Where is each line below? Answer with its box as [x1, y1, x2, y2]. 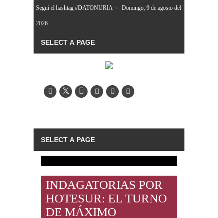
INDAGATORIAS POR [46, 178, 163, 191]
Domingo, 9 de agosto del [122, 4, 181, 11]
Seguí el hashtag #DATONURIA [36, 4, 113, 11]
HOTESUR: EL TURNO [46, 191, 167, 205]
